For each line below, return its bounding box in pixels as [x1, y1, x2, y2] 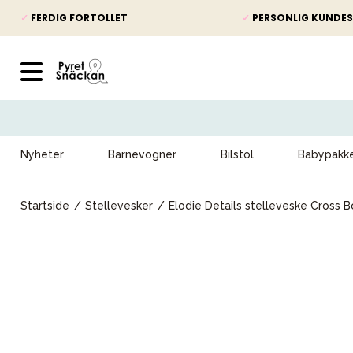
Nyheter [20, 148, 64, 161]
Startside [20, 199, 69, 212]
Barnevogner [108, 148, 176, 161]
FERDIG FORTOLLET [28, 11, 128, 24]
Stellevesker [85, 199, 153, 212]
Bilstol [221, 148, 254, 161]
